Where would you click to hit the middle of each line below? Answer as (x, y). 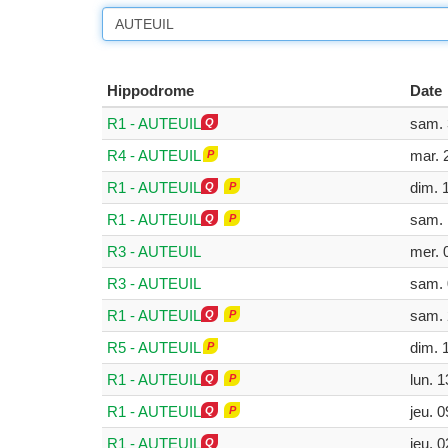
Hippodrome (150, 90)
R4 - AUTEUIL (154, 155)
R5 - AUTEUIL (154, 347)
